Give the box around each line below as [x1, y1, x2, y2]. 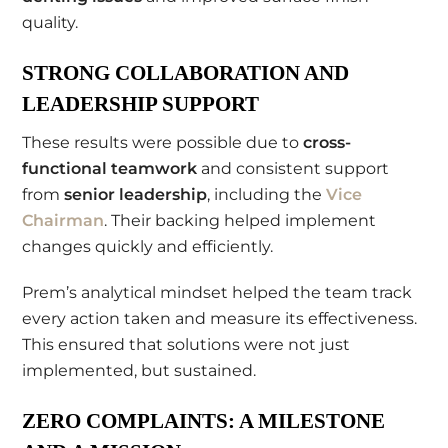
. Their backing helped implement [104, 210, 377, 230]
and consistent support [197, 158, 390, 178]
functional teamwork [22, 158, 198, 178]
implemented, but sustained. [22, 361, 257, 381]
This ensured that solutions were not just [22, 335, 351, 355]
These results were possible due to [22, 132, 304, 152]
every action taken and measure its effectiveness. [22, 309, 418, 329]
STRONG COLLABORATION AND [22, 61, 350, 85]
